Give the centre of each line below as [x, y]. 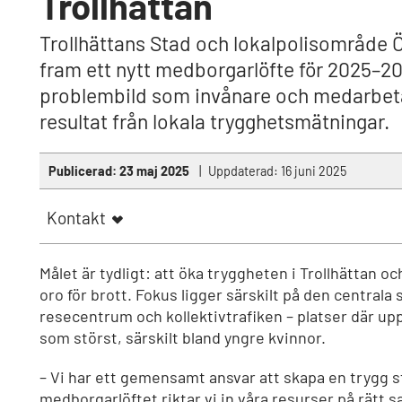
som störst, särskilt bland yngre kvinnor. [183, 337]
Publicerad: [84, 171]
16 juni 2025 [314, 171]
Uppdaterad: [245, 171]
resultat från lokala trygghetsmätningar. [214, 121]
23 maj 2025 [154, 171]
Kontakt [76, 218]
